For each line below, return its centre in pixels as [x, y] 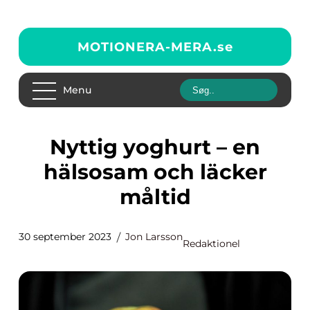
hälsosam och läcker [155, 172]
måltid [155, 197]
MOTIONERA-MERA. [147, 47]
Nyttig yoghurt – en [58, 147]
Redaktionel [211, 244]
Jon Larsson [154, 237]
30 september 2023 [65, 237]
